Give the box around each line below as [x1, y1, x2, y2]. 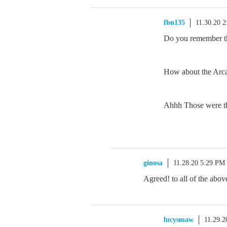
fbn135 [164, 19, 185, 26]
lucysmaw [164, 216, 194, 223]
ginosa [143, 159, 163, 167]
